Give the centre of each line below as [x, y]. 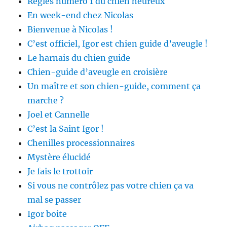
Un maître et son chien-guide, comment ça [114, 86]
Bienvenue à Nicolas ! [70, 29]
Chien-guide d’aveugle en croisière [98, 72]
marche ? [46, 100]
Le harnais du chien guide [79, 58]
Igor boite [47, 214]
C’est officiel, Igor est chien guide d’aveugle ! [118, 43]
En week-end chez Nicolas [81, 15]
